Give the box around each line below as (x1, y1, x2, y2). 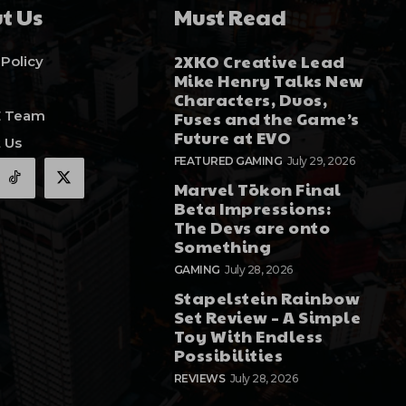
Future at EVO (173, 126, 292, 150)
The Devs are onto (173, 216, 331, 239)
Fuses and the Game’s (173, 107, 360, 130)
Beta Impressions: (173, 197, 332, 220)
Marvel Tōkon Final (173, 178, 342, 201)
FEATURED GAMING (173, 154, 283, 169)
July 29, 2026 (286, 154, 355, 169)
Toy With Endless (173, 324, 324, 348)
